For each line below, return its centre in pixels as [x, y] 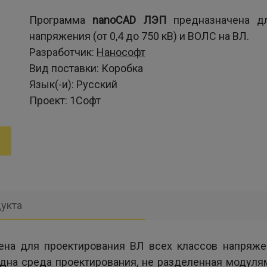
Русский [97, 84]
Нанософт [121, 52]
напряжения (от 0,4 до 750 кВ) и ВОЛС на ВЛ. [139, 36]
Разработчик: [63, 52]
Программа [61, 20]
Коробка [122, 68]
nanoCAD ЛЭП [129, 20]
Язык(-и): [53, 84]
